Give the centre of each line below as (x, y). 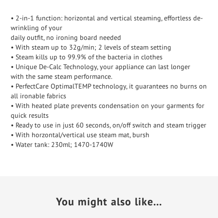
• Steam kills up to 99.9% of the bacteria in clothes (87, 57)
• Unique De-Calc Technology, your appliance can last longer (100, 66)
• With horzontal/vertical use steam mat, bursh (80, 135)
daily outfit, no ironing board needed (66, 37)
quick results (30, 115)
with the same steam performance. (62, 76)
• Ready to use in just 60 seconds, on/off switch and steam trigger (109, 125)
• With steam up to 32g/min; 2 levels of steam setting (91, 47)
